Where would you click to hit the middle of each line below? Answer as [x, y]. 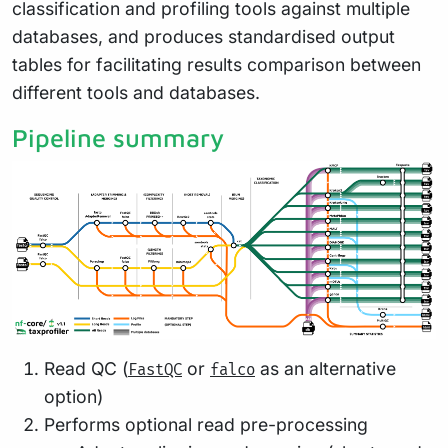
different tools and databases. [136, 93]
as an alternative [325, 369]
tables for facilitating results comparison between [216, 65]
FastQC [155, 371]
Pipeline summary [118, 138]
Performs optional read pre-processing [206, 425]
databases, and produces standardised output [203, 37]
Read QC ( [86, 369]
